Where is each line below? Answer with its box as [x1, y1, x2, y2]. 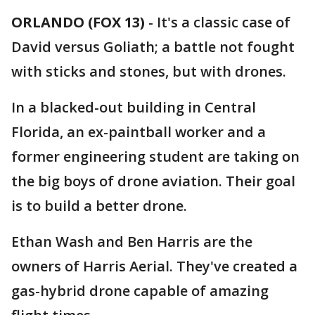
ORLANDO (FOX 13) [11, 13, 145, 32]
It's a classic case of [157, 13, 290, 32]
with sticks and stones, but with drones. [11, 62, 286, 81]
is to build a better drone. [11, 196, 187, 215]
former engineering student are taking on [11, 147, 300, 166]
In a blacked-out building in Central [11, 98, 256, 117]
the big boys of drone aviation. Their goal [11, 172, 295, 191]
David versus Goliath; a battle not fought [11, 37, 295, 56]
